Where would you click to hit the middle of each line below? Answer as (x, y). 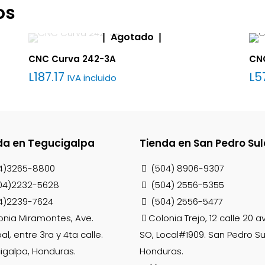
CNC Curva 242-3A (72, 59)
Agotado (132, 37)
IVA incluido (92, 78)
